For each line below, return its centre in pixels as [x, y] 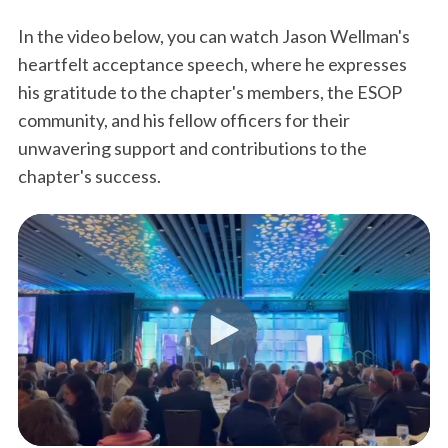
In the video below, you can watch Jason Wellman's [214, 36]
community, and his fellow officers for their [184, 120]
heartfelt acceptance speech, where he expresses [212, 64]
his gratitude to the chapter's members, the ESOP [210, 92]
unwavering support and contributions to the [192, 148]
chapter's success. [89, 176]
